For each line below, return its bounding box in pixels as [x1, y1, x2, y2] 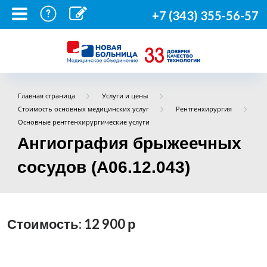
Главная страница [17, 91, 75, 100]
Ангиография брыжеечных [17, 133, 241, 153]
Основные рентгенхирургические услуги [17, 117, 150, 126]
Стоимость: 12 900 [7, 215, 128, 232]
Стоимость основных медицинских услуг [17, 104, 149, 113]
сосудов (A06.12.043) [17, 157, 190, 176]
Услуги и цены [102, 91, 148, 100]
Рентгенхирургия [176, 104, 232, 113]
